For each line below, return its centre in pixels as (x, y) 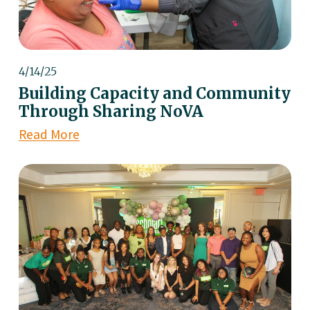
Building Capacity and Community (154, 93)
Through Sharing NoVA (111, 111)
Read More (49, 134)
